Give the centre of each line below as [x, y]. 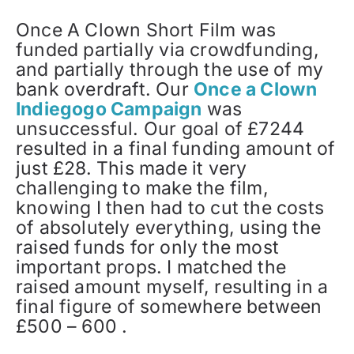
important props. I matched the [151, 267]
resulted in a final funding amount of [176, 149]
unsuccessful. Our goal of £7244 [160, 129]
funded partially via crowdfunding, [168, 50]
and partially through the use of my [170, 70]
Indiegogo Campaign [109, 109]
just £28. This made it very [132, 169]
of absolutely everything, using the [169, 228]
